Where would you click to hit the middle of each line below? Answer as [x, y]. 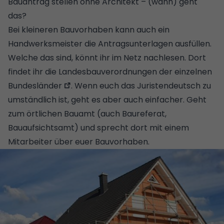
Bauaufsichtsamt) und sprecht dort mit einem [98, 127]
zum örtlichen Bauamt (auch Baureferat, [87, 113]
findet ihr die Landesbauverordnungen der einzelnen [110, 71]
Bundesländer [35, 85]
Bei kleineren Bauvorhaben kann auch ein [89, 29]
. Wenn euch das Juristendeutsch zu [141, 85]
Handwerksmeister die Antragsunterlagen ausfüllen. [110, 43]
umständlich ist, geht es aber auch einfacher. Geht [107, 99]
